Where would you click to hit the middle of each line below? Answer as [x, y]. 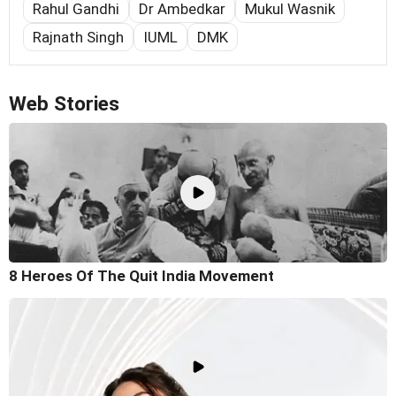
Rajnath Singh [78, 38]
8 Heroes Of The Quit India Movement [141, 275]
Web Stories [64, 104]
